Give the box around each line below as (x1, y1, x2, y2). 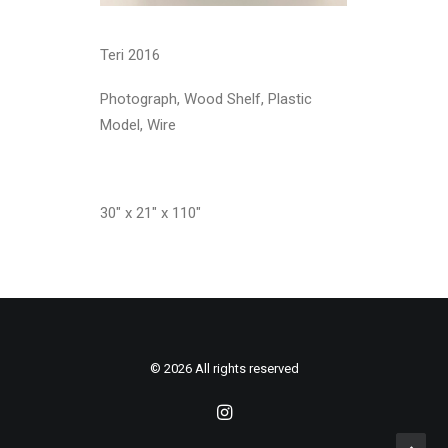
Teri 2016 (100, 45, 161, 64)
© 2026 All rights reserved (149, 361, 299, 376)
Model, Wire (100, 115, 177, 134)
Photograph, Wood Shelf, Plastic (100, 89, 313, 108)
